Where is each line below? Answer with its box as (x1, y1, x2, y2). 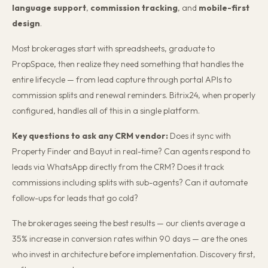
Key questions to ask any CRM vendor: (12, 130, 168, 141)
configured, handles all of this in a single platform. (12, 105, 200, 116)
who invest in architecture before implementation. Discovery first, (12, 249, 255, 260)
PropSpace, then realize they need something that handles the (12, 59, 243, 69)
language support (12, 2, 86, 13)
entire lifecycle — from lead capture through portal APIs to (12, 74, 232, 85)
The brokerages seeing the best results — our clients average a (12, 218, 245, 229)
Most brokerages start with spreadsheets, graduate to (12, 43, 215, 54)
